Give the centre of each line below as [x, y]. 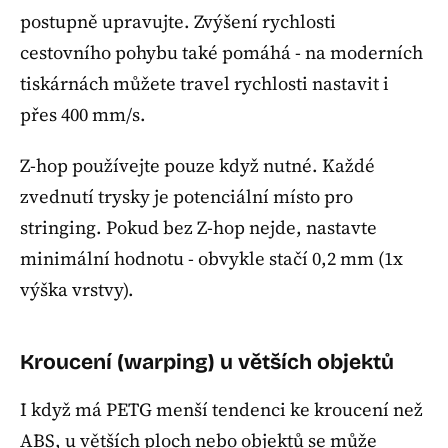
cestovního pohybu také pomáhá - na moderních [221, 53]
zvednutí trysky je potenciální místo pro [186, 196]
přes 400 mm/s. [83, 115]
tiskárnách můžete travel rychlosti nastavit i [204, 84]
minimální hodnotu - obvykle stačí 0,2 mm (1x [211, 258]
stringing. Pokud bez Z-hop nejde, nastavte [198, 227]
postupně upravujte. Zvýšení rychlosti [178, 22]
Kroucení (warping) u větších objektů [207, 362]
